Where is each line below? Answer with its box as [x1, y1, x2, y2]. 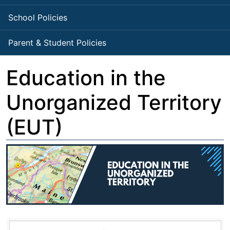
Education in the [6, 65, 166, 91]
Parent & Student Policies [8, 37, 106, 48]
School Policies [8, 12, 67, 23]
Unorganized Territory [6, 90, 222, 116]
